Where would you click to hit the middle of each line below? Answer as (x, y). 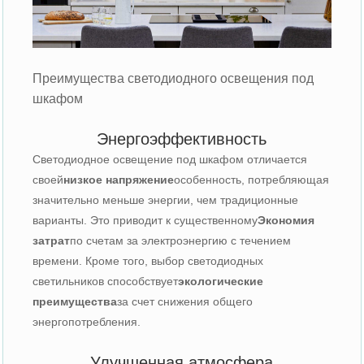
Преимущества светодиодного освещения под (173, 78)
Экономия (286, 220)
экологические (221, 281)
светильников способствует (106, 281)
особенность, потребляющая (252, 179)
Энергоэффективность (182, 139)
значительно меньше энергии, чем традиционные (166, 199)
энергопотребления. (87, 321)
